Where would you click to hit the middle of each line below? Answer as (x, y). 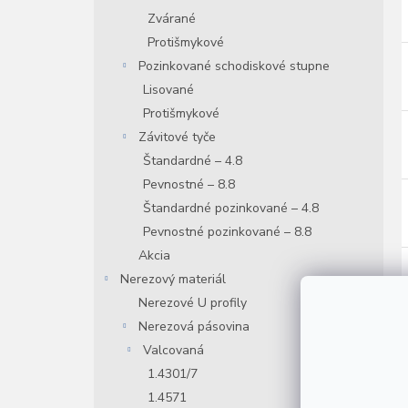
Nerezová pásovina (194, 326)
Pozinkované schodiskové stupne (234, 66)
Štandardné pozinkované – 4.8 (231, 208)
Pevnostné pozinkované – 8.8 (227, 232)
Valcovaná (173, 350)
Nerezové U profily (193, 303)
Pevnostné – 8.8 (189, 184)
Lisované (168, 90)
